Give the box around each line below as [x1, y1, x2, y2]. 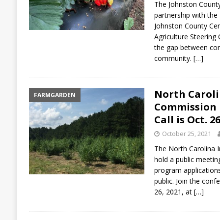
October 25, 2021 [162, 129, 211, 138]
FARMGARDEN [33, 90, 76, 99]
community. [154, 53, 193, 63]
